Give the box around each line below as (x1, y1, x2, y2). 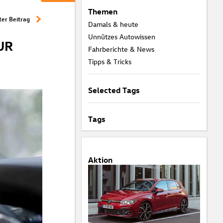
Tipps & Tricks (88, 57, 131, 66)
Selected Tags (88, 85, 139, 95)
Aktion (88, 155, 112, 165)
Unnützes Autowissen (88, 32, 155, 41)
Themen (88, 6, 117, 16)
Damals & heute (88, 19, 138, 29)
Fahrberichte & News (88, 44, 154, 54)
